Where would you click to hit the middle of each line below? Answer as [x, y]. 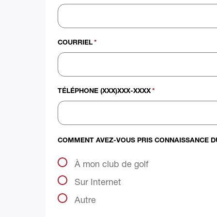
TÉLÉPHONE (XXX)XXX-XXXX [104, 92]
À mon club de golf [112, 164]
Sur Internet [98, 182]
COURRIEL [75, 43]
